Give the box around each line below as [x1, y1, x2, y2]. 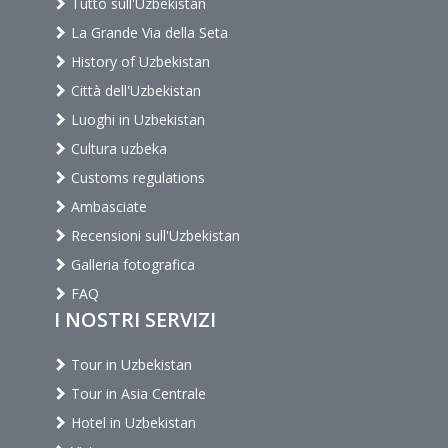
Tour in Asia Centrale [67, 384, 206, 404]
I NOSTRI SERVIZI [54, 306, 216, 334]
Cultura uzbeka [67, 139, 167, 159]
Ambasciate [67, 197, 147, 217]
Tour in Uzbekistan [67, 355, 192, 375]
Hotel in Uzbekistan [67, 413, 196, 433]
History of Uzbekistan [67, 52, 210, 72]
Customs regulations [67, 168, 205, 188]
